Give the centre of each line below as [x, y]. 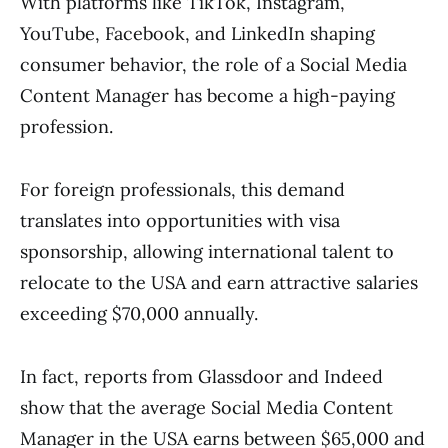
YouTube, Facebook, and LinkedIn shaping [197, 33]
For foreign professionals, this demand [182, 189]
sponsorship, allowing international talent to [207, 251]
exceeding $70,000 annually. [139, 313]
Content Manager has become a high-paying [207, 95]
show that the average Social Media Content [206, 407]
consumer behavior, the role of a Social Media [213, 64]
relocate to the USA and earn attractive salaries [219, 282]
